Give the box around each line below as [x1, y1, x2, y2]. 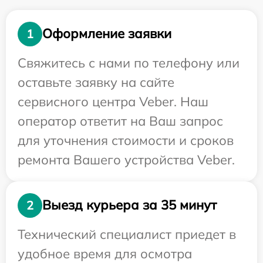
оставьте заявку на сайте [18, 73, 174, 90]
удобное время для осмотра [18, 245, 192, 262]
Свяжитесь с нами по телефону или [18, 54, 240, 71]
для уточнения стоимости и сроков [18, 131, 234, 149]
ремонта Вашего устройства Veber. [18, 151, 235, 168]
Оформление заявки [42, 25, 171, 42]
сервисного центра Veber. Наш [18, 93, 208, 110]
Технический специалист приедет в [18, 225, 236, 242]
